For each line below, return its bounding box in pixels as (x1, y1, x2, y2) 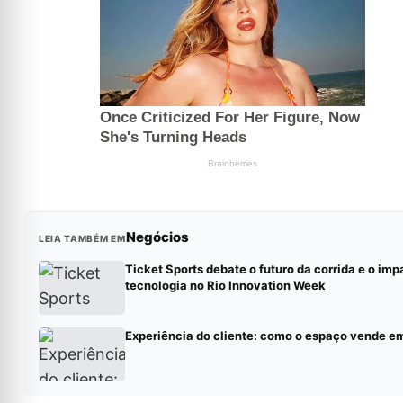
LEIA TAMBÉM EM (38, 233, 126, 245)
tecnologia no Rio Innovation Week (124, 278, 326, 293)
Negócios (125, 228, 189, 246)
